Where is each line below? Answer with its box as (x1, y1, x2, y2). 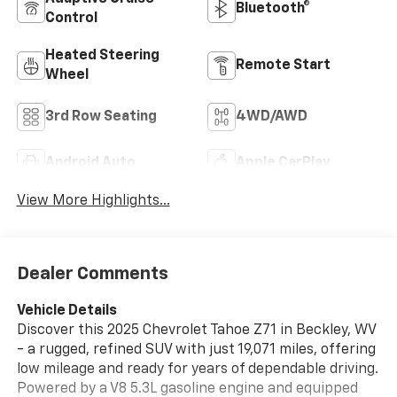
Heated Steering (44, 49, 160, 64)
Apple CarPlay (236, 156, 331, 171)
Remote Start (236, 58, 331, 74)
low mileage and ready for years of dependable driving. (16, 362, 378, 377)
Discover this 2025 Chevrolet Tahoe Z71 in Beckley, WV (16, 323, 376, 338)
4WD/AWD (236, 110, 307, 125)
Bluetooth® (236, 2, 310, 17)
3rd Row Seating (44, 110, 157, 125)
